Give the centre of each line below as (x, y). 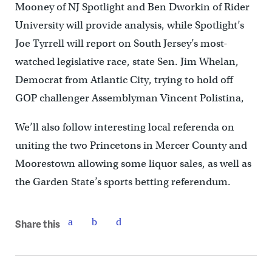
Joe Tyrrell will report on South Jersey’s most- (121, 43)
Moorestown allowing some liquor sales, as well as (133, 164)
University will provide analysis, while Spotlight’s (129, 25)
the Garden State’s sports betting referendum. (123, 182)
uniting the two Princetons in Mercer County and (131, 145)
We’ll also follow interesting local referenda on (124, 127)
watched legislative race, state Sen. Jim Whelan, (127, 62)
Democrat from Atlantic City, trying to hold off (124, 80)
